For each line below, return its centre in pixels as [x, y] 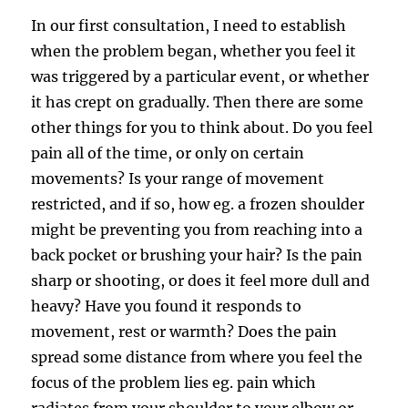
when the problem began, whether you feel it [194, 51]
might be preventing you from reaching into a [197, 229]
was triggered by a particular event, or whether [200, 76]
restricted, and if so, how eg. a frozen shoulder [198, 204]
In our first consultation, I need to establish [189, 25]
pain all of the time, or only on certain [168, 153]
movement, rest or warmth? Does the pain [184, 331]
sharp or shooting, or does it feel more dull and [201, 280]
